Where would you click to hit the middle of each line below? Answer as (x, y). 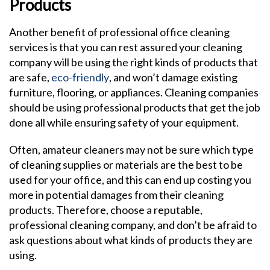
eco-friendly (80, 77)
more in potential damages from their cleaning (116, 195)
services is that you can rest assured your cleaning (126, 47)
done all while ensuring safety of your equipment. (124, 122)
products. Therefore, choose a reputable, (106, 210)
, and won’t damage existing (173, 77)
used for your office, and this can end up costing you (130, 180)
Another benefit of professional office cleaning (119, 32)
